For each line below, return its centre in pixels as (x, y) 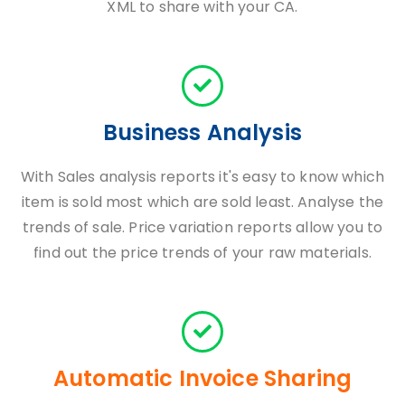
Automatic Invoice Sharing (202, 378)
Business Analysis (202, 132)
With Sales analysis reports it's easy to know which (202, 177)
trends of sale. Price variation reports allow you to (202, 227)
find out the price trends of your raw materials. (202, 253)
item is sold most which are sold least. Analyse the (202, 202)
